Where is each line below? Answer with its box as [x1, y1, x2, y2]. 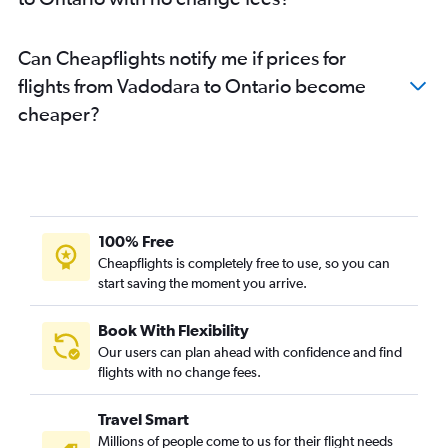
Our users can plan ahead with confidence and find [98, 343, 402, 360]
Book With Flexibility [98, 320, 249, 339]
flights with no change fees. [98, 363, 261, 380]
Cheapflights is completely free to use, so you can [98, 254, 390, 271]
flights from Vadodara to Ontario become [18, 73, 366, 97]
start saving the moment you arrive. [98, 274, 307, 291]
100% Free [98, 231, 174, 250]
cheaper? [18, 101, 100, 125]
